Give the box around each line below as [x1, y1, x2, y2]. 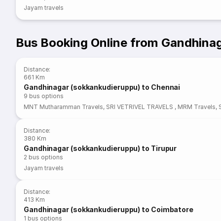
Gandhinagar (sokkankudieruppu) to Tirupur [24, 144, 177, 152]
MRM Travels [178, 103, 216, 110]
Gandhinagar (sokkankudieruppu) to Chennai [24, 83, 181, 91]
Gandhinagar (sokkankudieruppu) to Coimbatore [24, 205, 194, 214]
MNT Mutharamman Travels [24, 103, 104, 110]
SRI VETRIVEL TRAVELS [106, 103, 175, 110]
